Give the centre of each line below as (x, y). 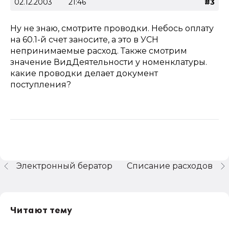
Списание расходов (170, 166)
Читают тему (41, 211)
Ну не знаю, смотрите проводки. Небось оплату (112, 28)
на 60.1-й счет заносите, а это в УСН (84, 40)
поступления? (41, 85)
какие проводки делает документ (84, 73)
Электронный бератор (64, 166)
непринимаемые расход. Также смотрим (99, 51)
